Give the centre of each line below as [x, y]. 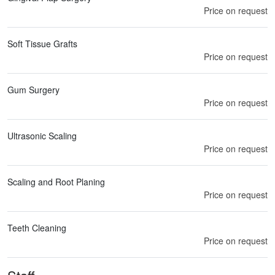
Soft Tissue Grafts [42, 43]
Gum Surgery [33, 89]
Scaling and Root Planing [56, 181]
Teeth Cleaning [37, 227]
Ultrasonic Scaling [42, 135]
